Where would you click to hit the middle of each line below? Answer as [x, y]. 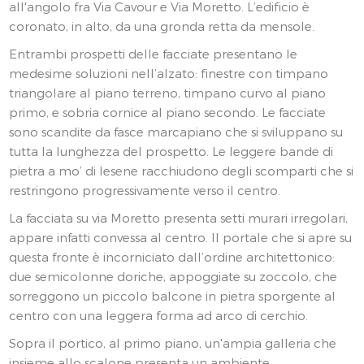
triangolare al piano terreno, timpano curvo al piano [168, 93]
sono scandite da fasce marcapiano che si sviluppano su [176, 132]
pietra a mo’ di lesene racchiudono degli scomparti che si [182, 171]
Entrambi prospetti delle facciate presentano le [154, 54]
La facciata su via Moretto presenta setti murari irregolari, [179, 218]
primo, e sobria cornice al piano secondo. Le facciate [168, 112]
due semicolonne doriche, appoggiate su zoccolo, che [173, 276]
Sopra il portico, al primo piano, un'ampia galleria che [173, 343]
